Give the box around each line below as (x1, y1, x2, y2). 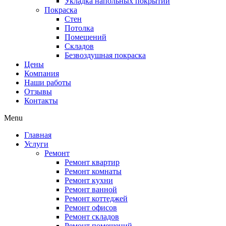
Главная (24, 131, 51, 140)
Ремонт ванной (65, 185, 117, 194)
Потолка (65, 24, 94, 33)
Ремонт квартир (65, 158, 120, 167)
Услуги (24, 140, 48, 149)
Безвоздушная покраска (65, 51, 146, 60)
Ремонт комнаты (65, 167, 122, 176)
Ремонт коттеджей (65, 194, 128, 203)
